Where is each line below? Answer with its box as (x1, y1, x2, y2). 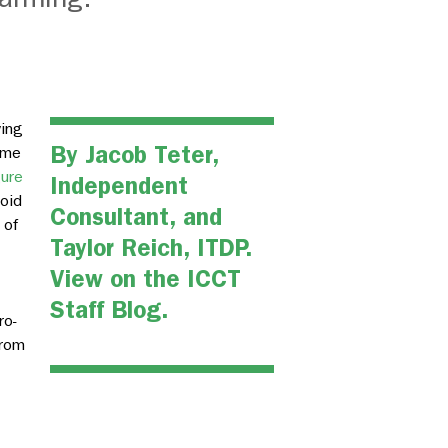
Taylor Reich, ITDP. (50, 234, 253, 263)
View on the (50, 265, 187, 294)
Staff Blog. (50, 296, 169, 325)
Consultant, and (50, 203, 222, 232)
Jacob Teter (85, 141, 212, 170)
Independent (50, 172, 188, 201)
